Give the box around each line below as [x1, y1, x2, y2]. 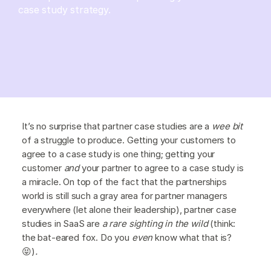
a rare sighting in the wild [102, 217, 211, 229]
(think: [210, 217, 236, 229]
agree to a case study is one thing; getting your [22, 148, 215, 160]
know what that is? [152, 231, 232, 243]
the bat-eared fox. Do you [22, 231, 132, 243]
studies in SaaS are [22, 217, 102, 229]
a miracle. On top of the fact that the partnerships [22, 175, 227, 188]
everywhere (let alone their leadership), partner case [22, 203, 237, 215]
